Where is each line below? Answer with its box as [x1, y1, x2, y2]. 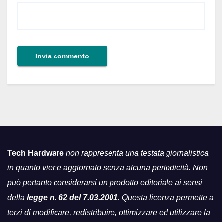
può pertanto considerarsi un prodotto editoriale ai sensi [7, 178, 202, 187]
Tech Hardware [7, 148, 64, 157]
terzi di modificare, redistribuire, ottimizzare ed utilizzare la [7, 208, 210, 217]
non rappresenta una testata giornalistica [64, 148, 209, 157]
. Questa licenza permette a [118, 193, 214, 202]
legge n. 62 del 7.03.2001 [27, 193, 118, 202]
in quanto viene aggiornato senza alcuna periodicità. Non [7, 163, 208, 172]
